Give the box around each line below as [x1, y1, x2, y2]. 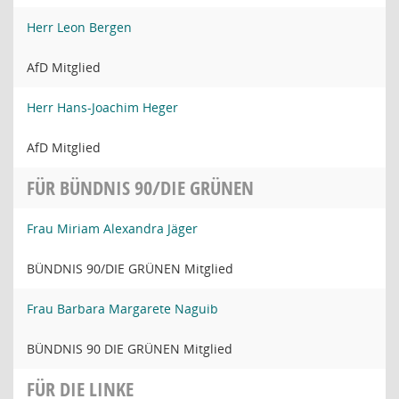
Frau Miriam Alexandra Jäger [27, 220, 198, 237]
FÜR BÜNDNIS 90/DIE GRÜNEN [27, 175, 254, 201]
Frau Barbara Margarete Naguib [27, 300, 218, 317]
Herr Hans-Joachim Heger [27, 99, 178, 116]
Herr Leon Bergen [27, 19, 132, 36]
